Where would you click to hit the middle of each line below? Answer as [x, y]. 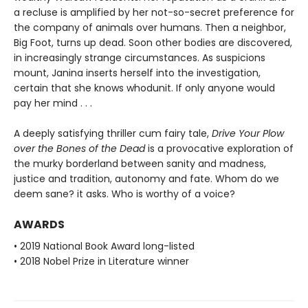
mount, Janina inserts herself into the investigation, [137, 73]
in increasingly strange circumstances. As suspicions [140, 57]
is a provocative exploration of [221, 148]
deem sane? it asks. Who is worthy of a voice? [124, 194]
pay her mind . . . [53, 103]
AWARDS [39, 224]
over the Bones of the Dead [81, 148]
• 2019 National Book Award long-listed [104, 246]
